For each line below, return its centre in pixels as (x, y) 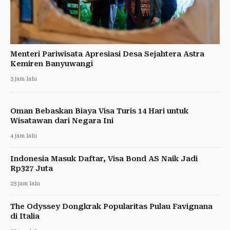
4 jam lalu (24, 136)
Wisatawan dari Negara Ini (62, 120)
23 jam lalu (25, 183)
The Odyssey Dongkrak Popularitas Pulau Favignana (111, 206)
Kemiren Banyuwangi (52, 63)
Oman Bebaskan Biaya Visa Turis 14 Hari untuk (99, 111)
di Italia (25, 216)
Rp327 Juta (32, 168)
